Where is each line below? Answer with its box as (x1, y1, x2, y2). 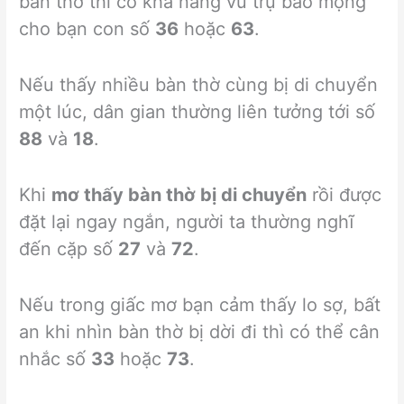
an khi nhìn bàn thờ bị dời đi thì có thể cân (19, 320, 381, 343)
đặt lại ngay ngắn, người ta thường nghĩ (19, 210, 355, 233)
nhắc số (19, 347, 92, 370)
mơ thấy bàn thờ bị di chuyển (51, 183, 308, 206)
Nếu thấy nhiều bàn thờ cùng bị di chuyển (19, 73, 379, 96)
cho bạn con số (19, 17, 156, 40)
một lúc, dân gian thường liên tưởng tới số (19, 100, 376, 123)
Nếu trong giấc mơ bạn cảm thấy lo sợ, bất (19, 293, 381, 316)
